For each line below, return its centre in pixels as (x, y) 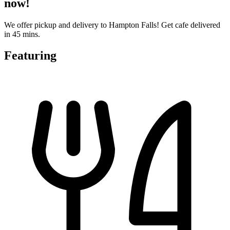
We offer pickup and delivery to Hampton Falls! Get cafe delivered (112, 25)
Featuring (30, 56)
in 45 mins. (22, 34)
